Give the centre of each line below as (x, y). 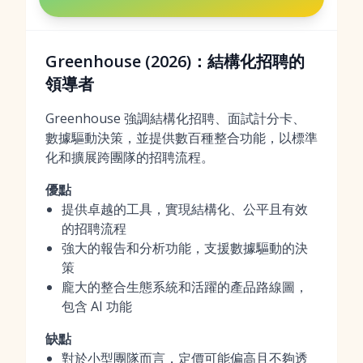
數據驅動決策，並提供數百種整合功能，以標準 (181, 138)
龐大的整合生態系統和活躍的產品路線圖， (185, 287)
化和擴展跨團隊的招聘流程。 (130, 157)
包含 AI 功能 (97, 306)
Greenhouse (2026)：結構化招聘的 (175, 61)
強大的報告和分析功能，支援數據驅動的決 (185, 248)
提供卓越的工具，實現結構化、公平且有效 (185, 209)
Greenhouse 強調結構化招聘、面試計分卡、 (175, 118)
